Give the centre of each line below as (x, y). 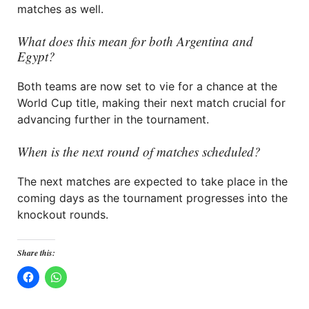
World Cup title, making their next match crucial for (151, 103)
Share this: (36, 253)
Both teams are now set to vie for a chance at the (147, 86)
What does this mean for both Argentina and (135, 41)
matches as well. (60, 9)
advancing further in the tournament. (113, 119)
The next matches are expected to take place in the (152, 181)
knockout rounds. (63, 215)
